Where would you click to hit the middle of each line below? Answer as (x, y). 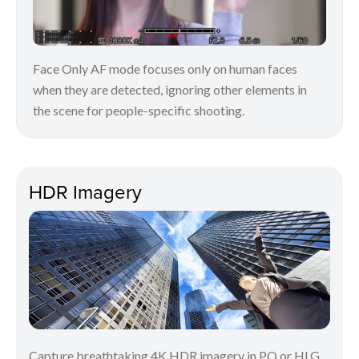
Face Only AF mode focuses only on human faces (165, 68)
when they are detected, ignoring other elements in (170, 89)
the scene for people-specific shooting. (139, 110)
